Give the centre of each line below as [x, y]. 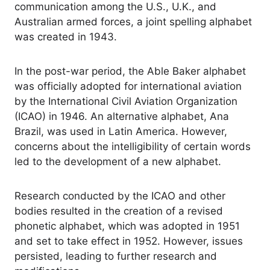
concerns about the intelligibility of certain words [133, 147]
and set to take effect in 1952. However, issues [129, 241]
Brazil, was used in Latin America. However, [121, 132]
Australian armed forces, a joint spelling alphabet [133, 22]
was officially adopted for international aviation [128, 86]
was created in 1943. [66, 37]
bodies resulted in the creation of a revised [119, 211]
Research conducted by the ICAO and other [120, 196]
